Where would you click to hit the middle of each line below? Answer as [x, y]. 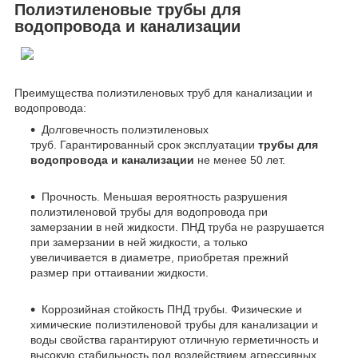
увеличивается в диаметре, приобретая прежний [159, 258]
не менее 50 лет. [241, 160]
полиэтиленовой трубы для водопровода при [149, 212]
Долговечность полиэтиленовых [125, 130]
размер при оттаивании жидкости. [119, 273]
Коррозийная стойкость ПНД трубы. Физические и [172, 310]
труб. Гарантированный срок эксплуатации [144, 145]
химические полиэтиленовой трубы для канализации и [174, 325]
